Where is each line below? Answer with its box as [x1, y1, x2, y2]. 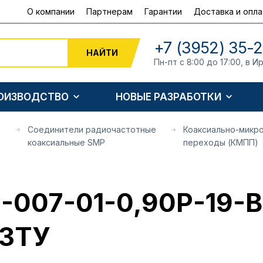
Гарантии [144, 6, 182, 16]
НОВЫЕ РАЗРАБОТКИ [116, 90, 222, 103]
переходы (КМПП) [183, 137, 259, 147]
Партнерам [86, 6, 133, 16]
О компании [27, 6, 75, 16]
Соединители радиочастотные [27, 124, 156, 134]
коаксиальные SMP [27, 137, 105, 147]
